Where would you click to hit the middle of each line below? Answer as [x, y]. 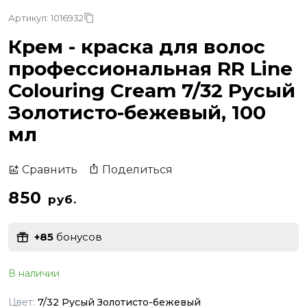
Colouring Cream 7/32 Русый [152, 90]
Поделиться [137, 169]
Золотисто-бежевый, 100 [137, 112]
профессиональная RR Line [150, 68]
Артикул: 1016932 [46, 17]
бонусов [78, 237]
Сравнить [50, 170]
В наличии [34, 273]
